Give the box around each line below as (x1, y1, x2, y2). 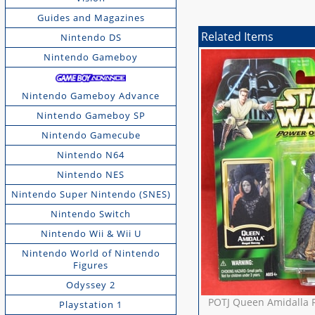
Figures (73, 259, 109, 272)
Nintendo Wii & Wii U (40, 227, 141, 240)
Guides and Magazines (37, 11, 145, 25)
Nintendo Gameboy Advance (22, 89, 160, 103)
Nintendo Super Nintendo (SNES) (11, 188, 171, 201)
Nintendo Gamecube (41, 129, 141, 142)
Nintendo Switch (51, 207, 131, 221)
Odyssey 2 (66, 278, 116, 292)
